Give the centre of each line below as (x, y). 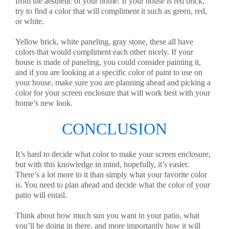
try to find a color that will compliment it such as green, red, (111, 11)
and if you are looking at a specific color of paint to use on (109, 72)
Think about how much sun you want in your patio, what (107, 215)
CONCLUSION (114, 129)
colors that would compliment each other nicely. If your (104, 52)
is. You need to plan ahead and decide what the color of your (113, 185)
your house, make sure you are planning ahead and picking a (113, 83)
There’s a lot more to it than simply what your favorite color (111, 175)
